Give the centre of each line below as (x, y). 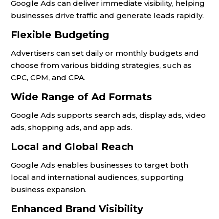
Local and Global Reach (72, 146)
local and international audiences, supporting (97, 177)
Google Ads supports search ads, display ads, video (108, 115)
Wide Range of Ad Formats (81, 97)
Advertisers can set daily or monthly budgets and (105, 53)
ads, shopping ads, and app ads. (71, 127)
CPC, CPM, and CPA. (48, 77)
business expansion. (49, 189)
